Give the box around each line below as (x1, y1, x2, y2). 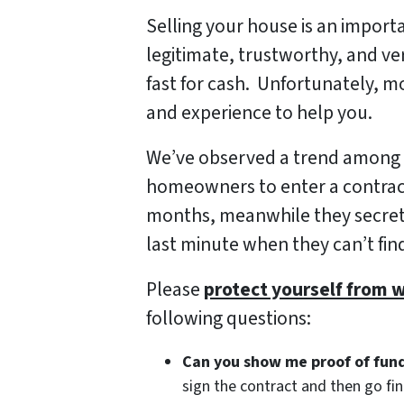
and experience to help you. (146, 99, 372, 128)
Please (146, 276, 204, 305)
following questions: (146, 305, 311, 334)
